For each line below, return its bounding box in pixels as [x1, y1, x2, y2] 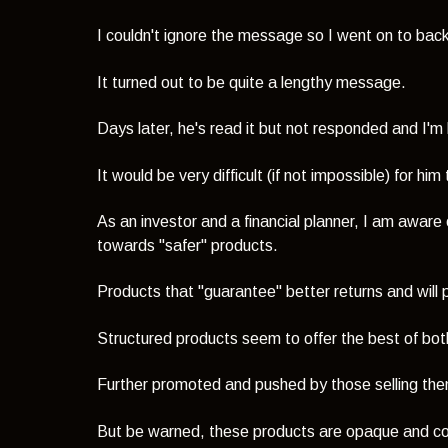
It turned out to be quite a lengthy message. [97, 73, 407, 91]
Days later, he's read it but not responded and [97, 120, 423, 138]
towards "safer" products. [97, 237, 279, 255]
